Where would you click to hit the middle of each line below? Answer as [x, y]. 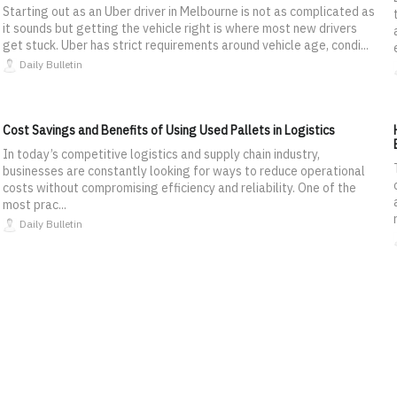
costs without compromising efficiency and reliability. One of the [179, 187]
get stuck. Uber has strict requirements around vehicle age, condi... [185, 45]
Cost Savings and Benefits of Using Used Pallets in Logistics [168, 130]
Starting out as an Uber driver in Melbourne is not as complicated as [188, 11]
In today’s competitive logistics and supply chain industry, [161, 154]
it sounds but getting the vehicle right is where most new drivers [179, 28]
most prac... [34, 204]
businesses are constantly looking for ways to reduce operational [183, 171]
